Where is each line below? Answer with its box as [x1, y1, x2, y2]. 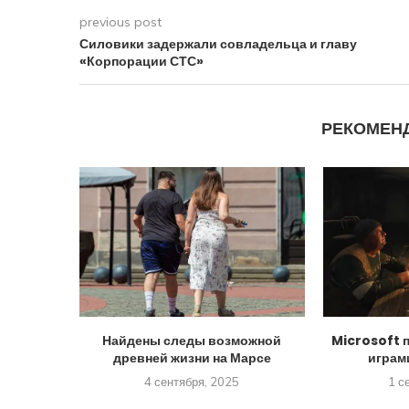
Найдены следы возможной [102, 331, 282, 351]
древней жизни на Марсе [112, 349, 271, 368]
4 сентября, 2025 [144, 374, 240, 390]
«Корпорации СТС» [79, 52, 204, 70]
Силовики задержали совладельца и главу [79, 35, 357, 53]
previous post [79, 14, 162, 30]
